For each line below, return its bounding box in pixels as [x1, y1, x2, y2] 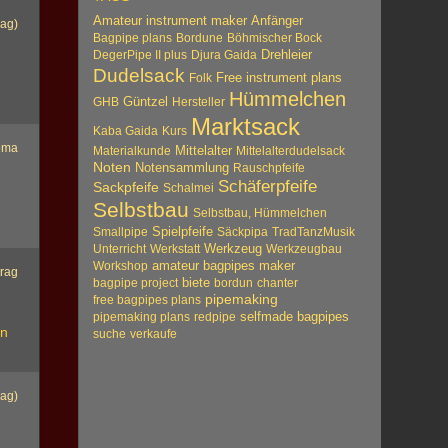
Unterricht [93, 242, 147, 256]
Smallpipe [93, 225, 149, 239]
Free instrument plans [216, 70, 343, 85]
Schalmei [163, 181, 215, 195]
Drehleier [261, 47, 313, 62]
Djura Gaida [191, 48, 258, 62]
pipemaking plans [93, 310, 191, 324]
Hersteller [172, 95, 226, 109]
